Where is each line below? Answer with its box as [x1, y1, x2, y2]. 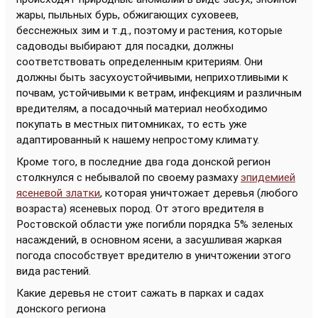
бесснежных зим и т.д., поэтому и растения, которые [16, 23, 283, 37]
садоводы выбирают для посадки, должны [16, 39, 234, 53]
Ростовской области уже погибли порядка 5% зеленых [16, 217, 293, 231]
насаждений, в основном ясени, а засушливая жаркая [16, 233, 282, 246]
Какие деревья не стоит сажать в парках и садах [16, 286, 264, 300]
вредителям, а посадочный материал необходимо [16, 102, 268, 115]
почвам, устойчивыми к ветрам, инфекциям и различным [16, 86, 302, 99]
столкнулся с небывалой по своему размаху [16, 170, 241, 184]
